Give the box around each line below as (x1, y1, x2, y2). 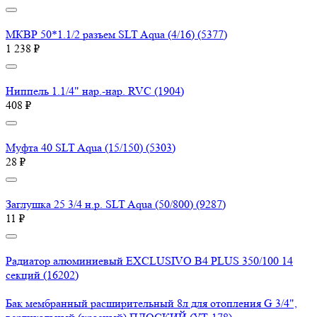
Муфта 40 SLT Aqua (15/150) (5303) (6, 141, 175, 155)
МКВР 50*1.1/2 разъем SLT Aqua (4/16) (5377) (6, 28, 227, 42)
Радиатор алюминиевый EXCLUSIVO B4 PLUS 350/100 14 (6, 254, 293, 268)
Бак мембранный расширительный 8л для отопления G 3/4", (6, 296, 297, 311)
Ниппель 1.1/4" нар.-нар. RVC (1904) (6, 84, 184, 98)
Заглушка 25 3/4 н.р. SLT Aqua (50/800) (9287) (6, 197, 226, 212)
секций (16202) (6, 268, 79, 282)
